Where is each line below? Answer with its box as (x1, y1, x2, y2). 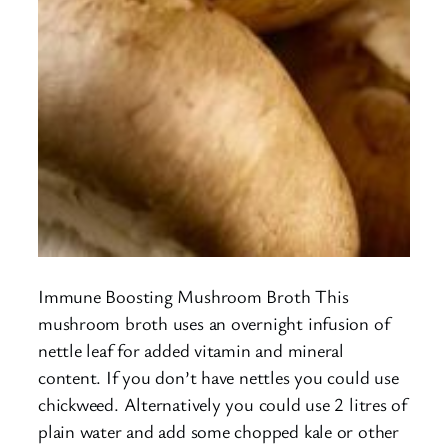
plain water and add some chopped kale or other (38, 418, 399, 443)
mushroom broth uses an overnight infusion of (38, 310, 390, 335)
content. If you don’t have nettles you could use (38, 364, 399, 389)
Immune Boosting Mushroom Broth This (38, 283, 349, 308)
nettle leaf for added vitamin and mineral (38, 337, 344, 362)
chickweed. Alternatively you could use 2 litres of (38, 391, 407, 416)
